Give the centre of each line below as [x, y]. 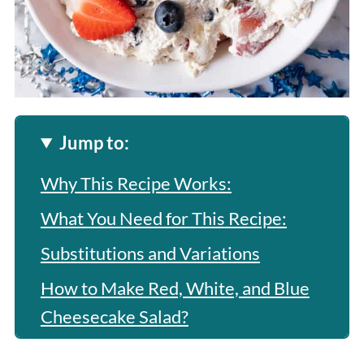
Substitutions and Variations [150, 253]
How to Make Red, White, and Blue [175, 288]
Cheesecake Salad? [114, 316]
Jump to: [95, 142]
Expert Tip [81, 351]
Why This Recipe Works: [136, 183]
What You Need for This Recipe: [163, 218]
